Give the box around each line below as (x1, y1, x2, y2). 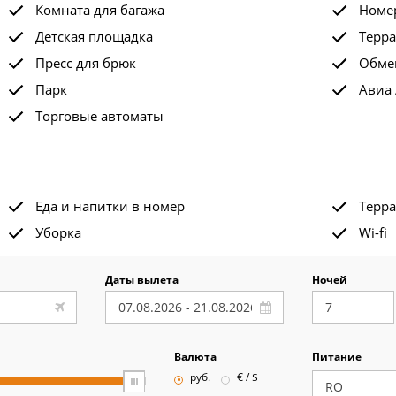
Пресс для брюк (34, 54, 136, 72)
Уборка (34, 224, 81, 241)
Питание (311, 349, 362, 364)
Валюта (173, 349, 217, 364)
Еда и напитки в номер (34, 197, 185, 215)
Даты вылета (105, 272, 179, 287)
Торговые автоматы (34, 107, 164, 125)
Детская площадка (34, 27, 153, 45)
